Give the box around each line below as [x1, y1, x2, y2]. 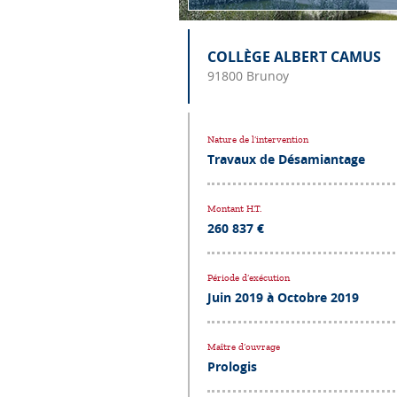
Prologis [207, 357, 257, 375]
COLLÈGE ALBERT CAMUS [207, 46, 381, 66]
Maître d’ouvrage [207, 340, 280, 353]
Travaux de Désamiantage [207, 150, 365, 167]
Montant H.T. [207, 202, 261, 214]
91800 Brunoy [207, 66, 289, 84]
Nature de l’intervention [207, 133, 308, 145]
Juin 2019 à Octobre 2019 [207, 288, 359, 306]
